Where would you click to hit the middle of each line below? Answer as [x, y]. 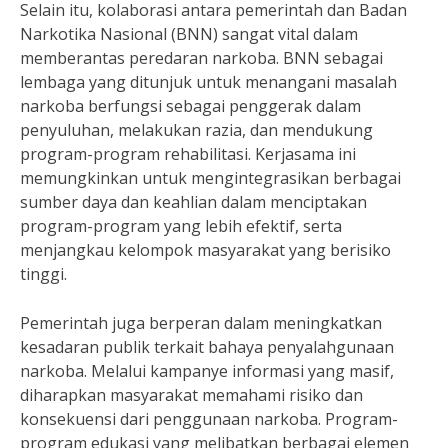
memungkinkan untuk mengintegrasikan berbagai [210, 178]
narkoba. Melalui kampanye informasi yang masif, [207, 371]
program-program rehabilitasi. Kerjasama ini [188, 154]
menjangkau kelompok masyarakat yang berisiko [205, 250]
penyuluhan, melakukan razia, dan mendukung [196, 130]
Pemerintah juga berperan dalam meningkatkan [201, 323]
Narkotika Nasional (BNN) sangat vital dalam [189, 34]
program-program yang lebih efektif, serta [181, 226]
